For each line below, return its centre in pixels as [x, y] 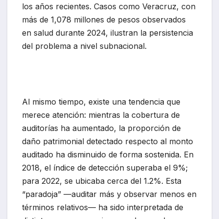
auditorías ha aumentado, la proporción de [101, 128]
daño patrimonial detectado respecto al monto [108, 142]
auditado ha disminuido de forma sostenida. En [108, 155]
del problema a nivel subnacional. [84, 46]
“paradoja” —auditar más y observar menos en [109, 194]
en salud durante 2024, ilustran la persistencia [108, 33]
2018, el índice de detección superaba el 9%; [105, 168]
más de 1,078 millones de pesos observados [104, 20]
